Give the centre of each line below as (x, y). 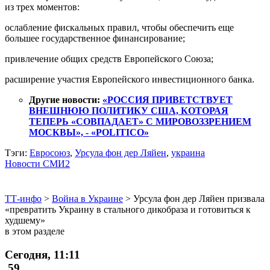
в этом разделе (35, 231)
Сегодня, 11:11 (42, 254)
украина (188, 152)
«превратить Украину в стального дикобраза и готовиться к (128, 209)
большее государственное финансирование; (95, 38)
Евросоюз (50, 152)
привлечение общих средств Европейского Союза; (109, 58)
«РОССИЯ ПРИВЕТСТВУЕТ (168, 99)
